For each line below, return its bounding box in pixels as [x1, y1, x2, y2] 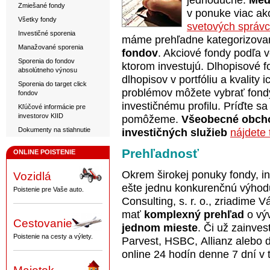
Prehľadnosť [122, 146, 199, 161]
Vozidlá [13, 170, 51, 183]
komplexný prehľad [144, 208, 244, 221]
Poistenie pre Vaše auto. [13, 186, 84, 193]
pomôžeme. [122, 113, 181, 125]
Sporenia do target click [18, 80, 87, 87]
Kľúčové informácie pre [18, 103, 86, 110]
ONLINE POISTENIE [13, 148, 75, 155]
